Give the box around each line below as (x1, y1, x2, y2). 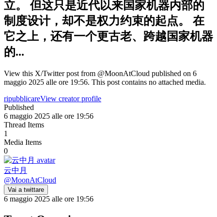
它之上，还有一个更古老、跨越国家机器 (4, 30, 213, 43)
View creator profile (40, 94, 101, 103)
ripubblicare (4, 94, 40, 103)
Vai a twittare (8, 186, 44, 193)
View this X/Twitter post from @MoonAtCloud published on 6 (4, 69, 197, 77)
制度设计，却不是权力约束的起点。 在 (4, 14, 204, 27)
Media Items (4, 138, 42, 146)
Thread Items (4, 120, 44, 129)
